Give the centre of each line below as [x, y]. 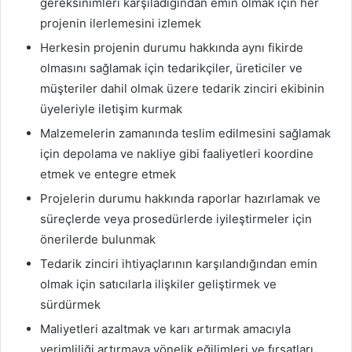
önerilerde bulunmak [98, 240]
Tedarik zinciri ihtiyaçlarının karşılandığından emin [179, 264]
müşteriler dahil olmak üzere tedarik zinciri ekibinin [182, 89]
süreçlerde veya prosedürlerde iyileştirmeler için [176, 219]
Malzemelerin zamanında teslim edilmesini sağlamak [185, 134]
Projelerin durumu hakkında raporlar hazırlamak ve [180, 199]
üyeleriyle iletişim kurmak [111, 109]
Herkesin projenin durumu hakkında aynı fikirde [172, 48]
